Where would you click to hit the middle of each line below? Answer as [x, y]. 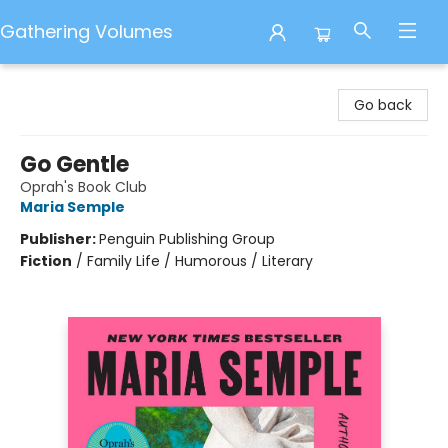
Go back [383, 105]
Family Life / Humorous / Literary [200, 261]
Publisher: [59, 239]
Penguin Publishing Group [187, 239]
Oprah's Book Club [83, 187]
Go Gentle [74, 164]
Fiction [46, 261]
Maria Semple [72, 207]
